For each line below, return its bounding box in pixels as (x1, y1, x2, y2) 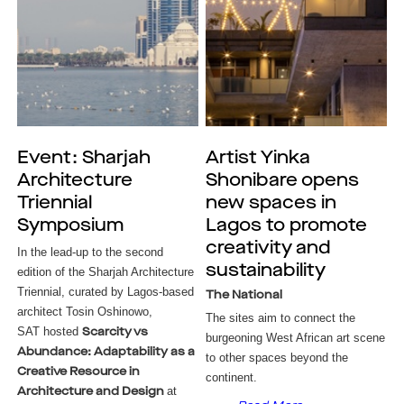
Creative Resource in (16, 366, 140, 378)
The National (206, 289, 283, 301)
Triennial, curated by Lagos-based (16, 285, 194, 298)
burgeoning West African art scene (206, 331, 386, 344)
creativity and (206, 240, 332, 258)
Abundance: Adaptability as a (16, 346, 195, 358)
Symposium (16, 217, 124, 235)
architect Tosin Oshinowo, (16, 305, 152, 318)
